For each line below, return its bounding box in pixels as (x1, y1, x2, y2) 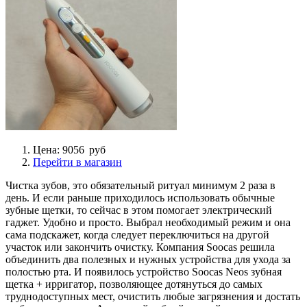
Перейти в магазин (33, 156, 122, 168)
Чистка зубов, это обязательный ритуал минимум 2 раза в (5, 179, 275, 191)
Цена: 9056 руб (33, 143, 106, 156)
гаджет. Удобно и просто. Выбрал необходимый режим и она (5, 216, 291, 228)
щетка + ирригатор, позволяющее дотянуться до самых (5, 278, 262, 290)
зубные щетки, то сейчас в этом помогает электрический (5, 204, 272, 216)
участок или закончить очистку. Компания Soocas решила (5, 241, 275, 253)
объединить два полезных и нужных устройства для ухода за (5, 253, 291, 265)
